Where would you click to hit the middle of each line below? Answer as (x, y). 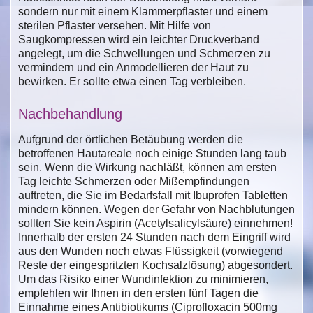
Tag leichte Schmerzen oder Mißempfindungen (134, 181)
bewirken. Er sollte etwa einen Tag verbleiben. (132, 81)
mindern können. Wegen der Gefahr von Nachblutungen (156, 209)
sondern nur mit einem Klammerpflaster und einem (143, 11)
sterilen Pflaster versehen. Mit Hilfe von (115, 25)
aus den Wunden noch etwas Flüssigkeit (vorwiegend (151, 251)
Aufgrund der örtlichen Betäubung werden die (131, 139)
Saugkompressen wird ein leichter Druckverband (139, 39)
